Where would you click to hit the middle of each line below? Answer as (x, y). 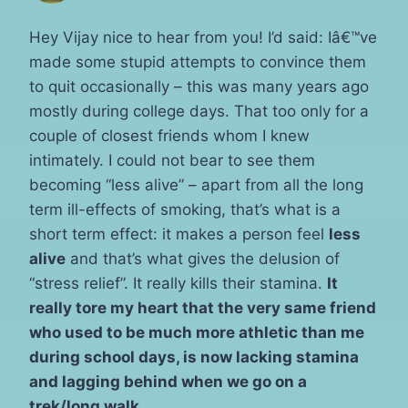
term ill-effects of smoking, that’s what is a (185, 209)
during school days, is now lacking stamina (194, 357)
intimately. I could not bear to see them (172, 160)
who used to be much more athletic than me (197, 332)
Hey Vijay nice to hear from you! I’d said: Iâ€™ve (203, 37)
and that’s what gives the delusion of (203, 258)
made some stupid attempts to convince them (198, 61)
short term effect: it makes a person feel (179, 234)
